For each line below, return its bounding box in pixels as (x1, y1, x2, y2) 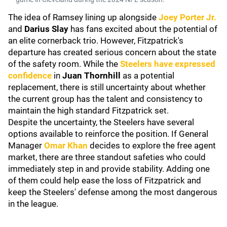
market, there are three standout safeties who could (8, 152, 206, 162)
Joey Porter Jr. (159, 12, 216, 22)
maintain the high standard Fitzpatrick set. (8, 105, 169, 116)
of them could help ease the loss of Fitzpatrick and (8, 175, 201, 185)
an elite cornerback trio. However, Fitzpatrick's (8, 35, 183, 46)
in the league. (8, 199, 58, 209)
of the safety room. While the (8, 59, 120, 69)
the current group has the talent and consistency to (8, 94, 203, 104)
